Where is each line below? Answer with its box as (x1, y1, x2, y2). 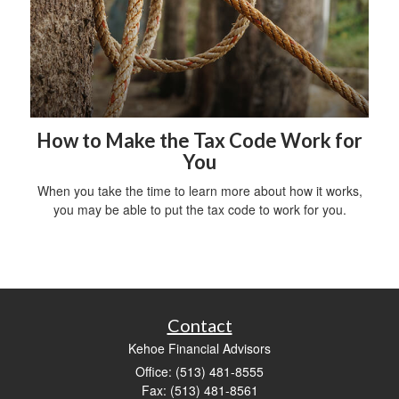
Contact (167, 313, 232, 336)
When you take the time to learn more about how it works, (37, 181, 362, 199)
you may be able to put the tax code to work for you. (53, 199, 346, 218)
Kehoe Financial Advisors (128, 338, 271, 357)
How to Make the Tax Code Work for (37, 127, 362, 152)
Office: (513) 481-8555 (135, 362, 264, 380)
